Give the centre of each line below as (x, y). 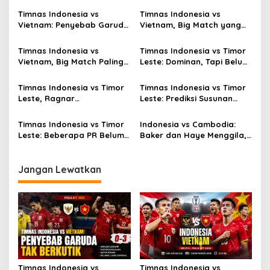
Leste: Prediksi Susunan (186, 99)
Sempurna (160, 73)
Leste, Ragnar (46, 99)
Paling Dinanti (167, 36)
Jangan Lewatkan (60, 170)
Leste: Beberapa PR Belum (71, 135)
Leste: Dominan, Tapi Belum (194, 62)
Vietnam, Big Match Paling (71, 62)
